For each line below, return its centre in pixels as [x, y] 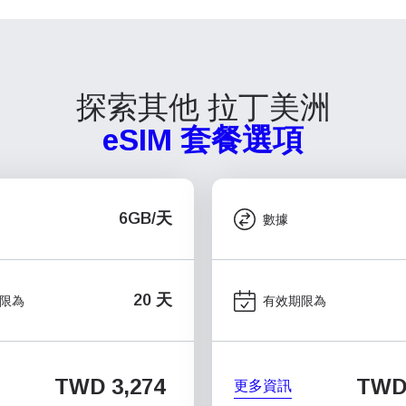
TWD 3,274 [110, 387]
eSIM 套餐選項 [203, 140]
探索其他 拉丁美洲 [203, 107]
